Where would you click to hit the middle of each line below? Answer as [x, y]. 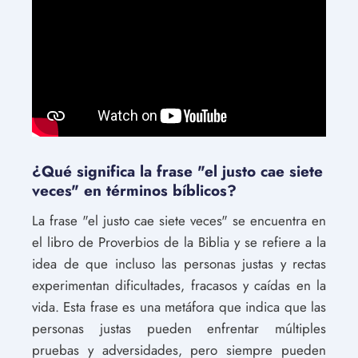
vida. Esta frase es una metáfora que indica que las [179, 306]
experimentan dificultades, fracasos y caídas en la [179, 285]
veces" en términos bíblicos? [134, 190]
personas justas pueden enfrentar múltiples [179, 328]
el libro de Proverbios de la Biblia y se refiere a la [179, 242]
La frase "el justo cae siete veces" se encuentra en [179, 220]
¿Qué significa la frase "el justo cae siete [177, 171]
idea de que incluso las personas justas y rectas [179, 263]
